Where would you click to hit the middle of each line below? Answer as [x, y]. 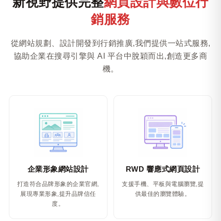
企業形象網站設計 [58, 169]
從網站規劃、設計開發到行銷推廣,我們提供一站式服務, [110, 43]
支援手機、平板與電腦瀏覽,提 [163, 184]
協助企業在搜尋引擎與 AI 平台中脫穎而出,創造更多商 [110, 56]
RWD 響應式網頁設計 [163, 169]
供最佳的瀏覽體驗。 [163, 194]
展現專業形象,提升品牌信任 [58, 194]
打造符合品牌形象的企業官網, [58, 184]
